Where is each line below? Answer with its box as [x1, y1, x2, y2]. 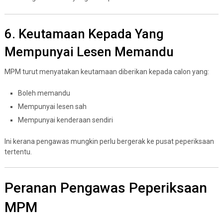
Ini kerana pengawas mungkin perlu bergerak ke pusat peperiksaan [4, 137, 214, 145]
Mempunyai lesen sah [17, 102, 87, 111]
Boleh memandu [17, 89, 70, 97]
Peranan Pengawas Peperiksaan [4, 179, 207, 196]
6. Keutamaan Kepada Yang [4, 26, 164, 41]
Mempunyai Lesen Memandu [4, 44, 174, 59]
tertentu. [4, 147, 32, 156]
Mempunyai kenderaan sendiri [17, 115, 113, 124]
